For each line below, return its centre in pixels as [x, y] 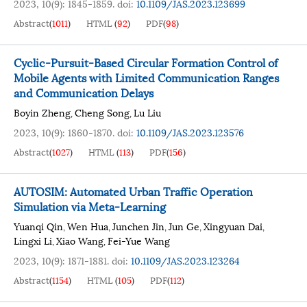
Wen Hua [88, 226]
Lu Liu [147, 112]
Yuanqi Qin [38, 226]
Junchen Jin [138, 226]
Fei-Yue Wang [139, 240]
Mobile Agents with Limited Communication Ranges [146, 77]
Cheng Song [102, 112]
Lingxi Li [33, 240]
